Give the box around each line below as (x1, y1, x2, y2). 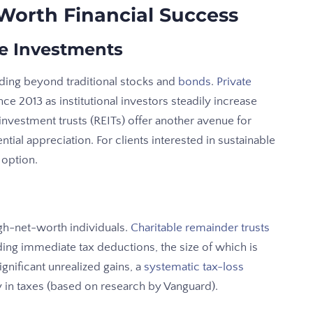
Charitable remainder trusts (131, 221, 270, 235)
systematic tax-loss (144, 261, 244, 274)
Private (217, 75, 252, 89)
